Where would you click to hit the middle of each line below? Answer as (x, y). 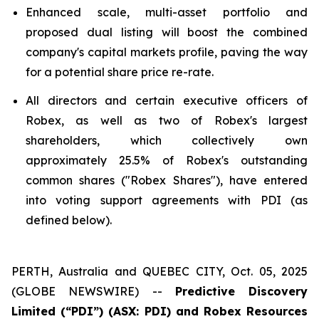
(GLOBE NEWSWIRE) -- (93, 291)
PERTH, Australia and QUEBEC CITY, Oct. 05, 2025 (159, 271)
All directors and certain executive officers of (167, 100)
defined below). (69, 220)
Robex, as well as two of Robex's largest (167, 120)
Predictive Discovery (241, 291)
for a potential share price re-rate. (120, 72)
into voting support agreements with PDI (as (167, 200)
